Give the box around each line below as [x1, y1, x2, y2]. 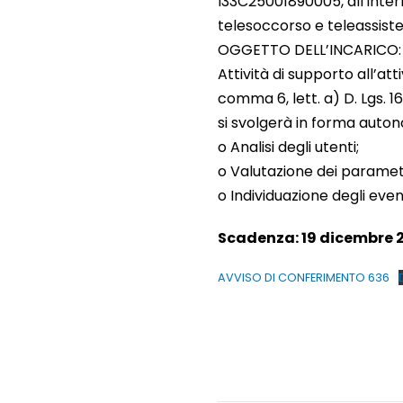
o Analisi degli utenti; [218, 137, 359, 158]
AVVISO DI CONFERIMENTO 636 [218, 270, 390, 286]
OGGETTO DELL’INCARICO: [218, 40, 401, 61]
